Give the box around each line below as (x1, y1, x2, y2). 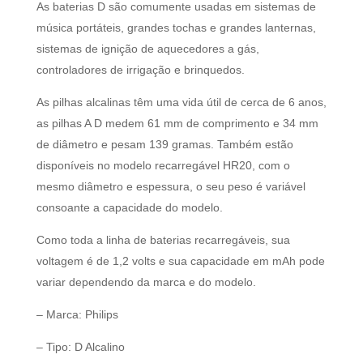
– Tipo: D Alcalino (36, 340, 125, 354)
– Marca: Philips (36, 308, 118, 322)
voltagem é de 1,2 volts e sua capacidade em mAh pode (36, 254, 325, 268)
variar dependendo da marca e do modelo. (36, 275, 256, 289)
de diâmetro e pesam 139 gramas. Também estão (36, 138, 293, 152)
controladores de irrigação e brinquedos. (36, 63, 245, 77)
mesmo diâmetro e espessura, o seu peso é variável (36, 180, 305, 194)
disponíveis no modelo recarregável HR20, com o (36, 159, 290, 173)
